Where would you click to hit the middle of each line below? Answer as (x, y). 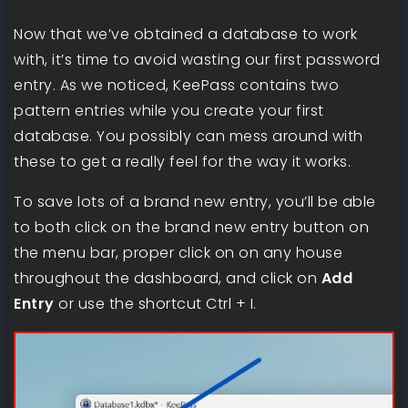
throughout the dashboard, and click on (168, 278)
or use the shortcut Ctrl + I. (155, 303)
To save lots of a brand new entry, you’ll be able (195, 201)
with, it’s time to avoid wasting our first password (197, 59)
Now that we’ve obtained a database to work (185, 34)
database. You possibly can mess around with (189, 136)
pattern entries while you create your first (169, 110)
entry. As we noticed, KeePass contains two (176, 85)
